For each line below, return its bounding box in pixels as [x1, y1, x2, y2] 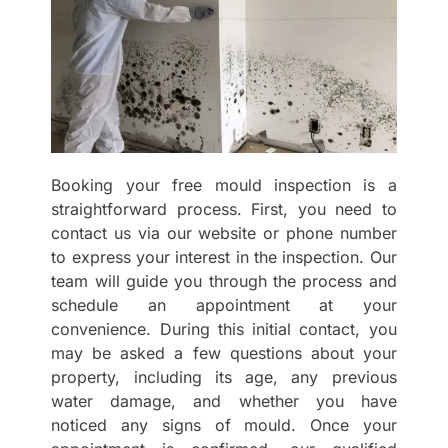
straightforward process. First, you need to [51, 199, 397, 220]
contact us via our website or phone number [51, 223, 397, 244]
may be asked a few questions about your [51, 343, 397, 364]
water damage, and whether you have [51, 391, 397, 412]
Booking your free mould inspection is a [51, 175, 397, 196]
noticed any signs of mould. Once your [51, 415, 397, 436]
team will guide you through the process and [51, 271, 397, 292]
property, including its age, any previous [51, 367, 397, 388]
